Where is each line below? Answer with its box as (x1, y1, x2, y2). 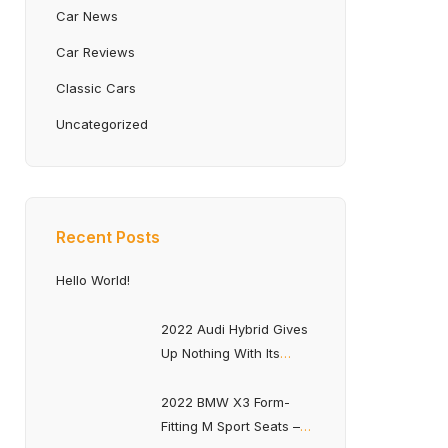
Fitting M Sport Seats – (161, 418, 300, 434)
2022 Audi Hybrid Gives (161, 321, 308, 337)
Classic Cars (56, 80, 136, 96)
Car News (56, 8, 118, 24)
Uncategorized (56, 116, 148, 132)
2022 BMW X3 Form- (161, 394, 290, 410)
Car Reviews (56, 44, 135, 60)
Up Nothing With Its (161, 345, 280, 361)
